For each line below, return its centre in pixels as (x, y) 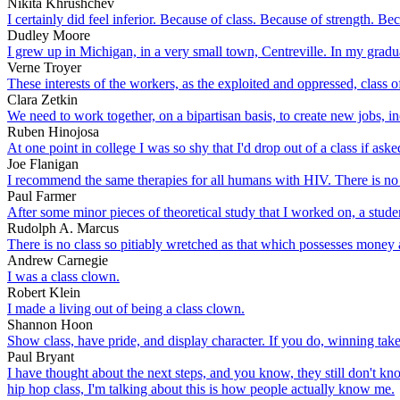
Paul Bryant (41, 356)
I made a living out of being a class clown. (126, 308)
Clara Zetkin (42, 99)
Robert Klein (44, 292)
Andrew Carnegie (58, 260)
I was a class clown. (63, 276)
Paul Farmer (42, 196)
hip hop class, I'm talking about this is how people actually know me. (201, 388)
